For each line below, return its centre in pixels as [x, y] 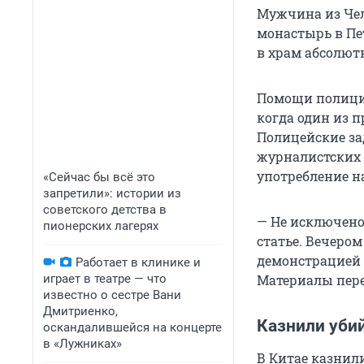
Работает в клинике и [138, 262]
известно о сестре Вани [112, 295]
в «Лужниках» [82, 344]
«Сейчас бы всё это [99, 177]
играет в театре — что [105, 279]
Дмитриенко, [80, 311]
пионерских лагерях [101, 226]
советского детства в [105, 210]
